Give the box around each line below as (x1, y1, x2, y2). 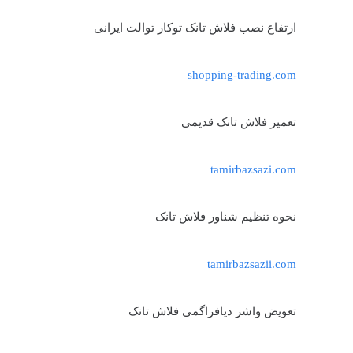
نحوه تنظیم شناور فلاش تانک (155, 210, 296, 223)
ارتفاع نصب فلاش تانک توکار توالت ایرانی (94, 20, 296, 34)
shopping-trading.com (188, 68, 296, 81)
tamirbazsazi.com (210, 162, 296, 176)
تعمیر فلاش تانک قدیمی (181, 115, 296, 128)
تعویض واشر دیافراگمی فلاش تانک (128, 304, 296, 318)
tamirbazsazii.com (207, 257, 296, 270)
